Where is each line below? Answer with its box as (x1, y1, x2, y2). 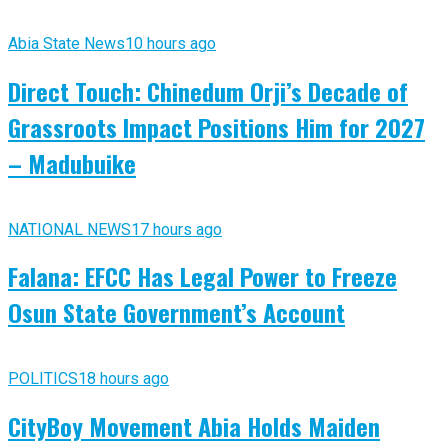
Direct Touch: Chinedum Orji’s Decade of (8, 72, 408, 109)
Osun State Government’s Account (8, 294, 345, 331)
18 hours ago (78, 369, 169, 389)
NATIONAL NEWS (8, 219, 131, 239)
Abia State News (8, 33, 125, 53)
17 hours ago (131, 219, 222, 239)
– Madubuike (8, 144, 136, 181)
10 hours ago (125, 33, 216, 53)
